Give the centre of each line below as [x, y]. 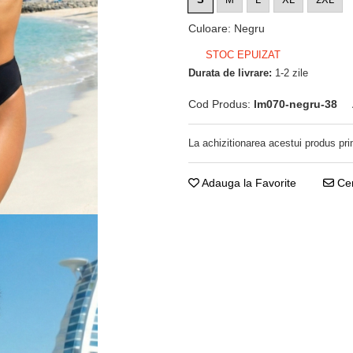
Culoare [208, 28]
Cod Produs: [219, 104]
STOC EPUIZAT [242, 55]
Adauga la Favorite [248, 183]
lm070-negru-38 [295, 104]
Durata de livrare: [230, 73]
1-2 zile [290, 73]
